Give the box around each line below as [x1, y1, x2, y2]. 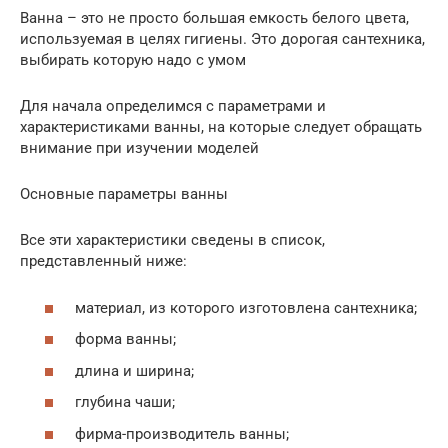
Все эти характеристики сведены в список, [20, 231, 325, 250]
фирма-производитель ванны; [75, 424, 289, 443]
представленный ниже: [20, 252, 187, 271]
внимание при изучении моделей [20, 139, 259, 158]
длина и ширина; [75, 361, 194, 380]
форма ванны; [75, 330, 176, 349]
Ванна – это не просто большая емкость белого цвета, [20, 9, 409, 28]
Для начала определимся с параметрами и [20, 97, 326, 116]
